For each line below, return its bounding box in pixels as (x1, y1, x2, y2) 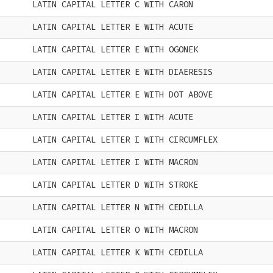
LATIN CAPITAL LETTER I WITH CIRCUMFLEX (32, 135, 218, 145)
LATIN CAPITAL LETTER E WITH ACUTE (32, 22, 193, 32)
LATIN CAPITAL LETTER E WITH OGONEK (32, 44, 198, 55)
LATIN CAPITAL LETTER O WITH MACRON (32, 225, 198, 235)
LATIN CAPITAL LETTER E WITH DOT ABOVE (32, 90, 213, 100)
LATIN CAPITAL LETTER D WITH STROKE (32, 180, 198, 190)
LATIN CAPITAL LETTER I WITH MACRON (32, 157, 198, 168)
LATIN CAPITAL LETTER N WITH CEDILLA (32, 202, 203, 213)
